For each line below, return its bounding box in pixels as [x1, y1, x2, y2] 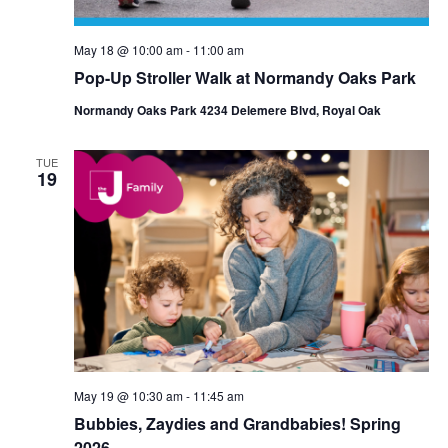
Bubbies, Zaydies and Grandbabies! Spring [73, 412, 401, 435]
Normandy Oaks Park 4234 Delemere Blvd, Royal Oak [73, 101, 381, 120]
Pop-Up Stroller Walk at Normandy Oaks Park [73, 66, 416, 90]
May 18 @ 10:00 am [73, 41, 183, 59]
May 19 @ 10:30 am [73, 387, 183, 404]
